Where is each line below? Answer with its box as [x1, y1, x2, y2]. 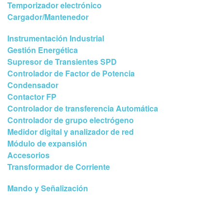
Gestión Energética [7, 44, 78, 56]
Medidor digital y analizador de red [7, 126, 134, 138]
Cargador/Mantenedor [7, 11, 89, 23]
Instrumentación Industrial [7, 33, 104, 44]
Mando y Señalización [7, 182, 88, 194]
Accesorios [7, 149, 50, 161]
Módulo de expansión [7, 138, 87, 149]
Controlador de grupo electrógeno [7, 114, 134, 126]
